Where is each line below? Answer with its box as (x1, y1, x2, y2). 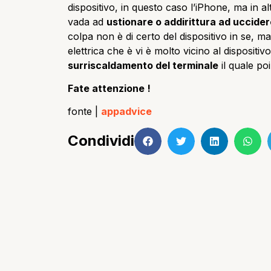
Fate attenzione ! (68, 82, 151, 94)
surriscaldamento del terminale (68, 59, 218, 71)
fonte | (68, 105, 101, 118)
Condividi (68, 132, 134, 150)
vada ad (68, 15, 106, 28)
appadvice (101, 105, 152, 118)
